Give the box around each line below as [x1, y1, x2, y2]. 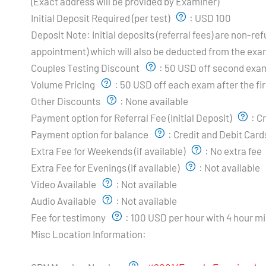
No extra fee [210, 145, 262, 157]
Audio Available [31, 195, 98, 207]
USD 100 [195, 12, 231, 24]
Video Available [31, 178, 98, 191]
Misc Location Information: [31, 228, 146, 240]
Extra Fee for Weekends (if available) [31, 145, 187, 157]
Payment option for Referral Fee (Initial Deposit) [31, 112, 233, 124]
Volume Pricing [31, 78, 97, 91]
